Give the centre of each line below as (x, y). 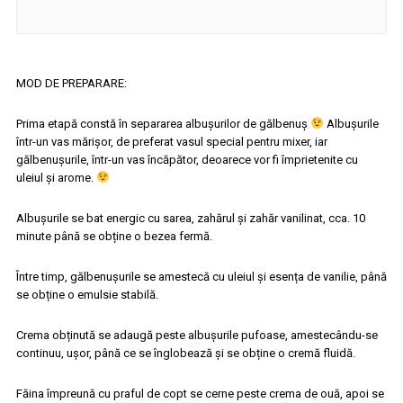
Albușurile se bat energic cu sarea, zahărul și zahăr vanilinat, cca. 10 (190, 218)
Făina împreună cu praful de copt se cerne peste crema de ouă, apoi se (200, 393)
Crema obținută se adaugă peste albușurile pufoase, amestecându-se (197, 335)
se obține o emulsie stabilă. (87, 294)
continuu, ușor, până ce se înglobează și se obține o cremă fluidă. (185, 353)
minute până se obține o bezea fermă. (114, 236)
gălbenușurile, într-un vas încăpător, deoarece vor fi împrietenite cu (187, 159)
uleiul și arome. (56, 177)
